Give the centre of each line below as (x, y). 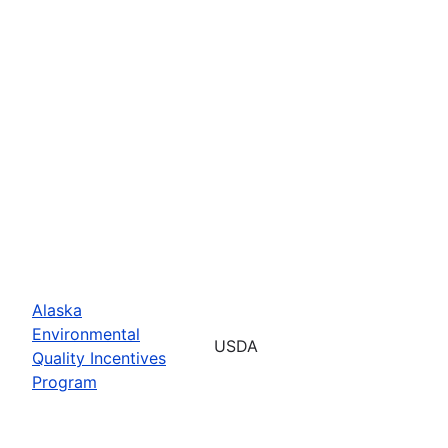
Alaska (57, 309)
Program (64, 381)
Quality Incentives (99, 357)
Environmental (86, 333)
